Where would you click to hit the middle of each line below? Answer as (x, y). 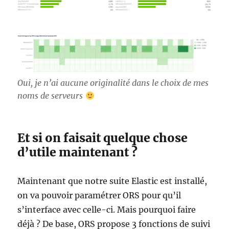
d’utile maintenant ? (78, 152)
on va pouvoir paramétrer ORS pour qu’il (99, 195)
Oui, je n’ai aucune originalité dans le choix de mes (113, 83)
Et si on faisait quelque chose (103, 138)
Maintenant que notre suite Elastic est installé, (112, 181)
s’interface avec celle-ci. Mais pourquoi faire (107, 209)
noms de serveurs (51, 95)
